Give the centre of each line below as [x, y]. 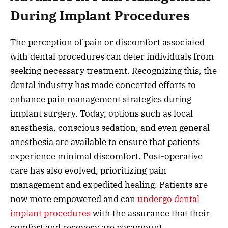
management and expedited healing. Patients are [109, 185]
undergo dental [167, 199]
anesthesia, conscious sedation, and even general [110, 128]
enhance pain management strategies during [101, 99]
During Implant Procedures [100, 16]
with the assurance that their [150, 213]
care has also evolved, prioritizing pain [88, 171]
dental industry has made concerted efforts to [103, 85]
